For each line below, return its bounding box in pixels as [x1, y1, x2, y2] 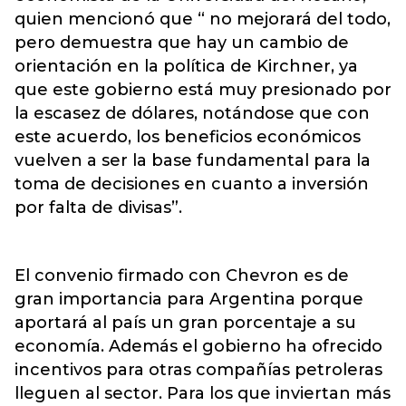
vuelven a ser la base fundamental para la [14, 150, 371, 170]
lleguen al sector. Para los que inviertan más [14, 383, 391, 403]
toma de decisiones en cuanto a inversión [14, 174, 369, 194]
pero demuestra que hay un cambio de [14, 33, 349, 53]
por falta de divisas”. [14, 198, 182, 217]
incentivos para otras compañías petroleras [14, 360, 382, 380]
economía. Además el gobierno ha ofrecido [14, 336, 382, 356]
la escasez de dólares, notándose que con [14, 103, 370, 123]
